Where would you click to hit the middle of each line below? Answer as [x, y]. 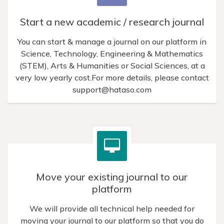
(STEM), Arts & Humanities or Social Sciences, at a [112, 65]
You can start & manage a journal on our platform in [112, 41]
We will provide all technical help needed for [112, 208]
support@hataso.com [112, 89]
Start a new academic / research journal [112, 21]
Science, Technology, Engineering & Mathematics [112, 53]
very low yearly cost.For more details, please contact [112, 77]
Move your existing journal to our [112, 176]
